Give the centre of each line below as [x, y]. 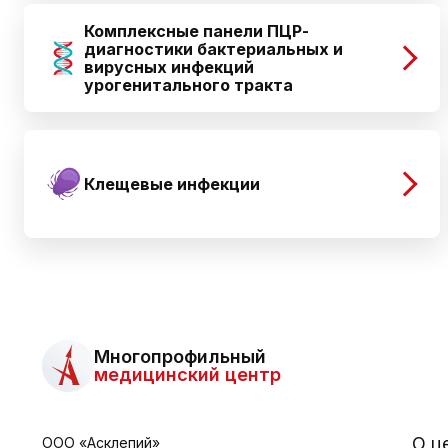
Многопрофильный [180, 356]
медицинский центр [187, 374]
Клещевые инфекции [172, 184]
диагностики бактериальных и [213, 49]
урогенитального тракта [188, 85]
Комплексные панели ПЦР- [196, 31]
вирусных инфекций [169, 67]
